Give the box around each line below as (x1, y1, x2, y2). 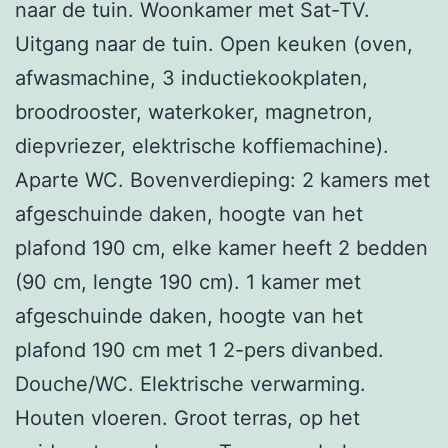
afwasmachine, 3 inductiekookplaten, (15, 65, 368, 90)
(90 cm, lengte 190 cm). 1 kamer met (15, 269, 361, 294)
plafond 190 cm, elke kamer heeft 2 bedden (15, 235, 428, 260)
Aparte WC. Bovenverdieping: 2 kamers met (15, 167, 430, 192)
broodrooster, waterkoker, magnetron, (15, 99, 373, 124)
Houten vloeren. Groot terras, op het (15, 405, 360, 430)
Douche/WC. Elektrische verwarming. (15, 371, 366, 396)
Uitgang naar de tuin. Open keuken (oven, (15, 31, 413, 56)
